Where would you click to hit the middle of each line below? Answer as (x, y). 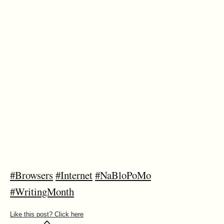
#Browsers (31, 175)
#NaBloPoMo (123, 175)
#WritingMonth (42, 192)
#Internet (74, 175)
